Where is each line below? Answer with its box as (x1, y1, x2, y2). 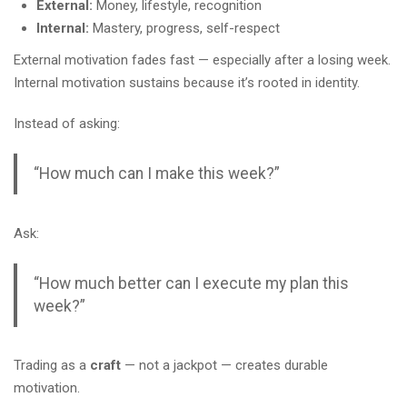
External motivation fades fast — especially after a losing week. (14, 52, 391, 68)
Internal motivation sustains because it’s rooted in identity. (14, 74, 360, 91)
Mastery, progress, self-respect (89, 20, 280, 36)
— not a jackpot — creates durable (121, 357, 328, 374)
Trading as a (14, 357, 90, 374)
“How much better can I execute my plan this (33, 273, 349, 293)
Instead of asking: (14, 115, 120, 132)
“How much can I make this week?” (33, 164, 280, 183)
